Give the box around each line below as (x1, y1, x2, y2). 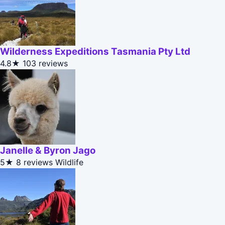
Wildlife (55, 157, 83, 168)
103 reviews (23, 58, 68, 69)
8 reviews (16, 157, 53, 168)
